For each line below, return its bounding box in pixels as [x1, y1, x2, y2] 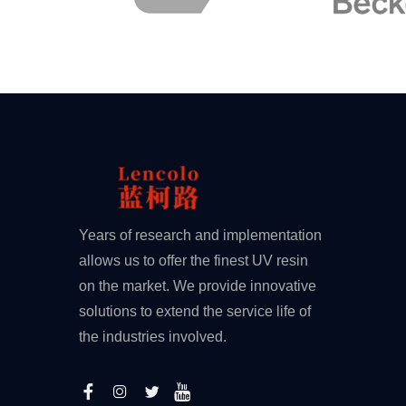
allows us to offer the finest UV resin [79, 252, 308, 268]
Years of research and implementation [79, 227, 322, 243]
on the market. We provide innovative [79, 277, 316, 294]
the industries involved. [79, 328, 227, 344]
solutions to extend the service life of [79, 303, 311, 319]
